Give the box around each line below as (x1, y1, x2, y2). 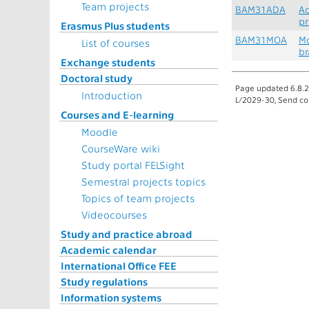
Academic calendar (61, 243, 157, 256)
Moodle (81, 126, 118, 138)
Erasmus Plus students (61, 19, 170, 32)
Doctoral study (61, 72, 132, 84)
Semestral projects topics (81, 175, 206, 188)
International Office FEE (61, 259, 177, 272)
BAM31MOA (235, 34, 287, 46)
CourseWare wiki (81, 142, 160, 154)
